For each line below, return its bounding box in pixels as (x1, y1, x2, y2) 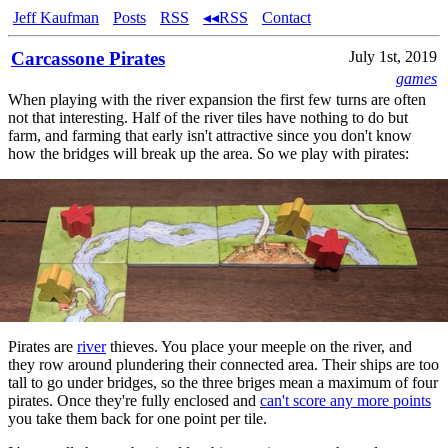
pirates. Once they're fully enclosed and (8, 392, 260, 410)
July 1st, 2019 (349, 48, 437, 65)
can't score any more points (260, 392, 431, 410)
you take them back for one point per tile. (8, 410, 267, 428)
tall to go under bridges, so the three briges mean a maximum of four (8, 374, 438, 392)
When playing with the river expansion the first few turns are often (8, 91, 426, 108)
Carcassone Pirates (11, 48, 165, 69)
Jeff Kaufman (13, 9, 99, 26)
